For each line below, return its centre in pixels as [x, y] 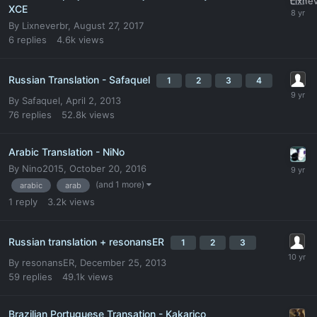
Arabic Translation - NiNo [67, 151]
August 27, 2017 [109, 25]
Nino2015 [43, 168]
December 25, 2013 [123, 262]
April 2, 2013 [93, 100]
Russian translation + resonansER [88, 241]
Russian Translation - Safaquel [81, 79]
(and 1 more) [121, 184]
